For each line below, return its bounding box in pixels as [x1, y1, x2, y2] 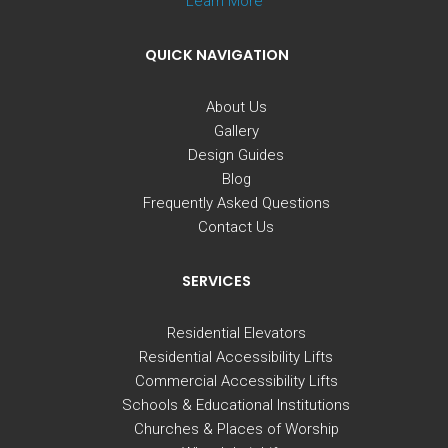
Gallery [213, 121, 259, 140]
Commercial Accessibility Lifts [134, 371, 338, 390]
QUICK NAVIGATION [144, 44, 289, 65]
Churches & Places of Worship [133, 419, 339, 438]
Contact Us [198, 217, 275, 236]
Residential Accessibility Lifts [139, 347, 334, 366]
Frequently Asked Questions [142, 193, 330, 212]
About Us [205, 97, 267, 116]
